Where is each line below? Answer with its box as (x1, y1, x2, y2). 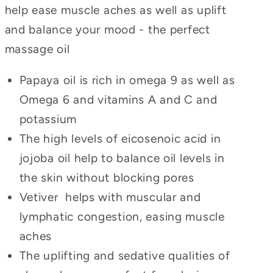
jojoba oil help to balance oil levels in (19, 151, 225, 166)
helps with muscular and (65, 190, 201, 205)
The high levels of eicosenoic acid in (19, 132, 221, 146)
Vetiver (19, 190, 62, 205)
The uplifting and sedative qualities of (19, 249, 230, 263)
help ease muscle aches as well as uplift (4, 2, 227, 17)
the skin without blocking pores (19, 171, 194, 185)
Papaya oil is (19, 73, 88, 88)
